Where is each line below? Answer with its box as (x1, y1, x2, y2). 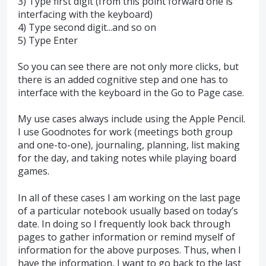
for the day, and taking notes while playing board (18, 151, 236, 165)
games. (18, 164, 49, 178)
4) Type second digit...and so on (18, 20, 156, 34)
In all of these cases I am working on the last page (18, 191, 240, 204)
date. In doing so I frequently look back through (18, 217, 230, 230)
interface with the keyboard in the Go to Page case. (18, 85, 244, 99)
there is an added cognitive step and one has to (18, 72, 228, 86)
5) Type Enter (18, 33, 78, 47)
